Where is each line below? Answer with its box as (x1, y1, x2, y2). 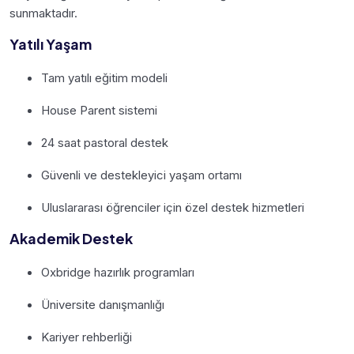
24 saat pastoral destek (41, 134, 168, 150)
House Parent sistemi (41, 102, 157, 118)
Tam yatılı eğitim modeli (41, 70, 168, 85)
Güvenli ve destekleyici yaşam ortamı (41, 167, 242, 183)
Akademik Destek (9, 228, 133, 247)
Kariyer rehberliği (41, 329, 132, 345)
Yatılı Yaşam (9, 34, 92, 53)
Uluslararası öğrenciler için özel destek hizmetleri (41, 199, 304, 215)
